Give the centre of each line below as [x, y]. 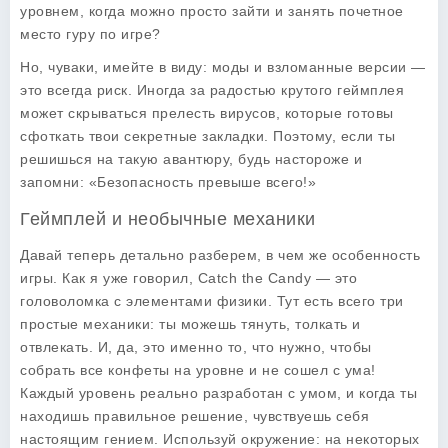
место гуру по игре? [90, 34]
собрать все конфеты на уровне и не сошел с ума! [198, 370]
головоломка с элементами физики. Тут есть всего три [212, 301]
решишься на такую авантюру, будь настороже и [191, 159]
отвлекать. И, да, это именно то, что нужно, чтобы [196, 347]
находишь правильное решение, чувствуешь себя [194, 416]
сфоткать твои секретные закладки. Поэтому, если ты [207, 136]
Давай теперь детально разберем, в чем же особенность [220, 255]
